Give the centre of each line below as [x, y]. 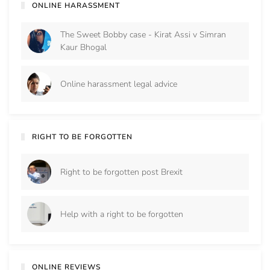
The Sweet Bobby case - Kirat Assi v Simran [143, 35]
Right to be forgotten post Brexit [121, 172]
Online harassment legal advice [119, 84]
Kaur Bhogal [83, 48]
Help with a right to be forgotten [122, 214]
